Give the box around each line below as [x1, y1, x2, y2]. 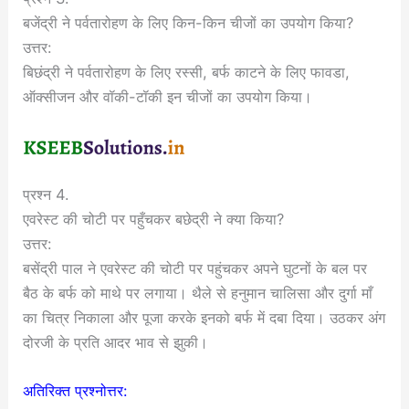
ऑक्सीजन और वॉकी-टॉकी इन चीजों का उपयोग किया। [23, 88, 313, 106]
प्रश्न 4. [23, 184, 70, 204]
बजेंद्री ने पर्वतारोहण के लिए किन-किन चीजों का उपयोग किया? [23, 14, 354, 32]
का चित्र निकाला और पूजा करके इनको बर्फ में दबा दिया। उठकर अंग [23, 308, 386, 327]
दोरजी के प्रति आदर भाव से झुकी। [23, 332, 209, 351]
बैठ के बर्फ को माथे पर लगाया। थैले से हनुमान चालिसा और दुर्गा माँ [23, 283, 373, 302]
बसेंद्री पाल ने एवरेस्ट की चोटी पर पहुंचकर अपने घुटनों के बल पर [23, 258, 368, 278]
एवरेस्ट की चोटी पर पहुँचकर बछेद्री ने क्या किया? [23, 209, 285, 228]
